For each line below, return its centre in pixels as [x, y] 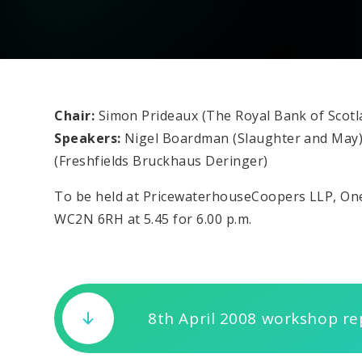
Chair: [76, 115]
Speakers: [90, 138]
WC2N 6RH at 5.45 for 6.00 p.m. [153, 219]
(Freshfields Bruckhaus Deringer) [161, 160]
